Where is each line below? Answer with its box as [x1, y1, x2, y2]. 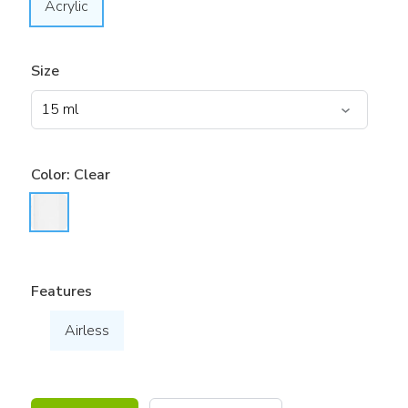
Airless [64, 320, 109, 341]
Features [30, 280, 92, 301]
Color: [30, 165, 74, 185]
